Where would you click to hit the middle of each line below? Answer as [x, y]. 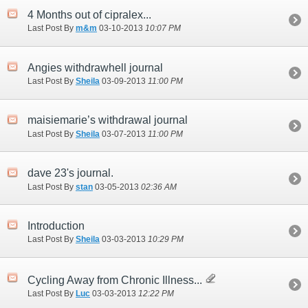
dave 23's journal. [70, 173]
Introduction [56, 225]
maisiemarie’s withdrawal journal [108, 120]
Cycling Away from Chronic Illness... [116, 280]
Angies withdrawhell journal [95, 67]
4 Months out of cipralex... [89, 14]
